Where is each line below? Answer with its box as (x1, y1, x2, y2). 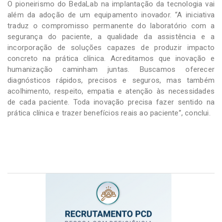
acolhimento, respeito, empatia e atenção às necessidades (7, 86, 215, 96)
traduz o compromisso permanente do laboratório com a (7, 21, 215, 30)
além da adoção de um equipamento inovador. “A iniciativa (7, 10, 215, 19)
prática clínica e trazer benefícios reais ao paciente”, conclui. (7, 108, 211, 117)
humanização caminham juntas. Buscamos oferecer (7, 64, 215, 74)
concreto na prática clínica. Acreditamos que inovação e (7, 54, 215, 63)
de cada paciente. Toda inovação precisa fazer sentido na (7, 97, 215, 107)
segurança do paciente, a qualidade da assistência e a (7, 32, 215, 41)
